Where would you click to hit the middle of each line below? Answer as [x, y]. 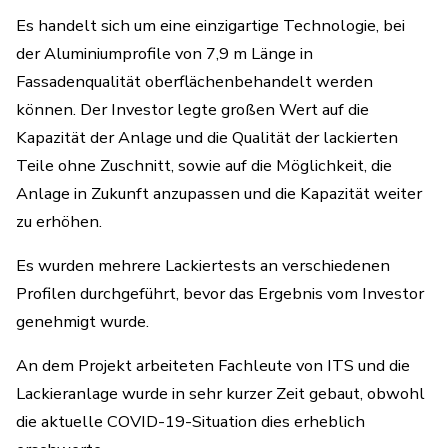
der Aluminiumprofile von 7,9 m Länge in [164, 53]
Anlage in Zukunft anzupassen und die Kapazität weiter [219, 193]
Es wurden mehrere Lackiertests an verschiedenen [203, 265]
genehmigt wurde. [82, 321]
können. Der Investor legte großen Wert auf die [192, 109]
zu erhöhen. [59, 221]
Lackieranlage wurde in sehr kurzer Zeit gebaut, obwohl [220, 393]
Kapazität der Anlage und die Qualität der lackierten [207, 137]
